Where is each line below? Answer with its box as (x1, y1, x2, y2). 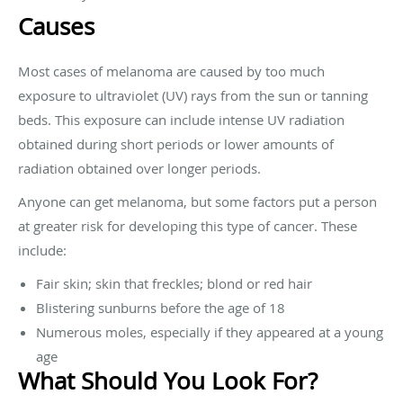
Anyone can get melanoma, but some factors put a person (18, 192, 377, 210)
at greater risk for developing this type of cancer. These (18, 216, 357, 235)
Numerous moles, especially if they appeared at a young (36, 322, 383, 341)
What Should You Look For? (18, 364, 318, 397)
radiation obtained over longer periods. (18, 158, 261, 177)
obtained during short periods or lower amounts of (18, 134, 334, 153)
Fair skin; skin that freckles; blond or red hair (36, 273, 312, 292)
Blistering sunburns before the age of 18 (36, 298, 285, 317)
